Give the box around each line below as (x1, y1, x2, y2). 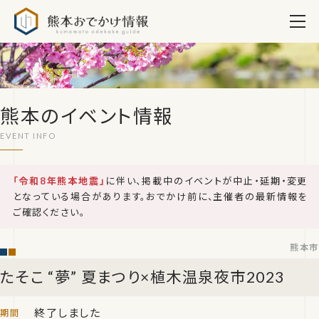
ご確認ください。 (13, 206, 85, 218)
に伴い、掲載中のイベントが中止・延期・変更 (105, 175, 308, 187)
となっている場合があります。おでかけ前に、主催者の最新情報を (13, 191, 308, 202)
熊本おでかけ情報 (148, 3, 241, 16)
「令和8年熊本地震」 (13, 175, 105, 187)
